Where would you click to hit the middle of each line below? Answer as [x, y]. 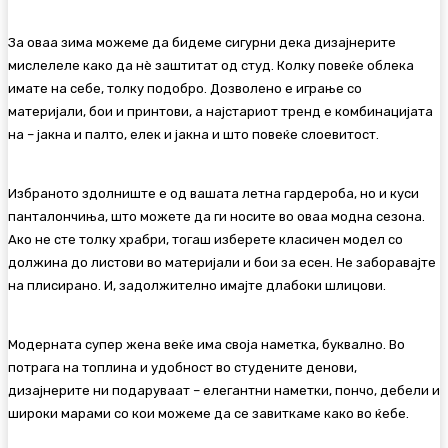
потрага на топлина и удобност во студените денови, [182, 368]
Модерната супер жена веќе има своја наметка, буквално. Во [206, 345]
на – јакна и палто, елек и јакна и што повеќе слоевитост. [193, 135]
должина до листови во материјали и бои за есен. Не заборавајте [222, 263]
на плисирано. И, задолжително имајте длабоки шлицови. [197, 286]
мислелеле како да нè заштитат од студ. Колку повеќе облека [211, 66]
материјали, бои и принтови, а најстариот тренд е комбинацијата [220, 112]
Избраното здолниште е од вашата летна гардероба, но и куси [213, 194]
